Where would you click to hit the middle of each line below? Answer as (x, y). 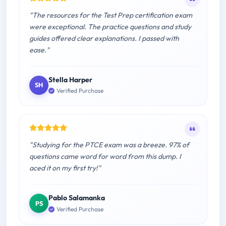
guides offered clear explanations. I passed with (104, 38)
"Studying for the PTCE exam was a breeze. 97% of (109, 145)
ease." (39, 50)
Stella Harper (70, 79)
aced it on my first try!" (65, 168)
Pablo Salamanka (77, 198)
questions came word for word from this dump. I (105, 157)
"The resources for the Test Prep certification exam (111, 15)
